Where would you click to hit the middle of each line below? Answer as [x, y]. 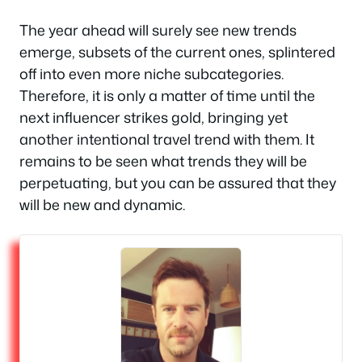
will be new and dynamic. [102, 205]
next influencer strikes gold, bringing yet [154, 118]
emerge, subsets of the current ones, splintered [177, 52]
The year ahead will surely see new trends [158, 30]
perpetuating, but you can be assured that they [178, 183]
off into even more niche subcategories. [152, 74]
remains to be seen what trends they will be [163, 161]
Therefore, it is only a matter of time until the [167, 96]
